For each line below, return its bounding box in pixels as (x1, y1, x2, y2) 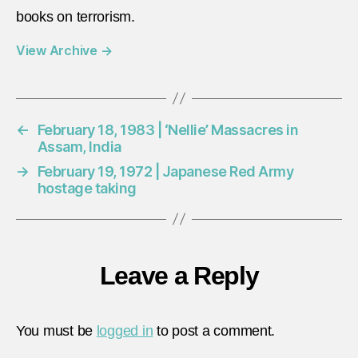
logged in (96, 322, 153, 339)
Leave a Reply (99, 261, 259, 290)
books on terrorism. (16, 8, 135, 25)
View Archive (16, 42, 101, 58)
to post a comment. (153, 322, 276, 339)
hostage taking (37, 179, 137, 197)
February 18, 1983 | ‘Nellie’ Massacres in (37, 121, 299, 138)
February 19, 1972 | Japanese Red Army (37, 162, 294, 180)
